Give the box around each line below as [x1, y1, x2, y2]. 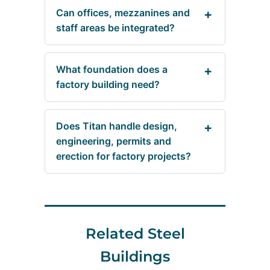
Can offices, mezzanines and [56, 7, 190, 19]
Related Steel [85, 224, 185, 242]
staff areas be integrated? [56, 22, 175, 34]
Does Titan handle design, [56, 120, 177, 133]
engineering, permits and [56, 135, 171, 148]
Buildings [100, 247, 170, 265]
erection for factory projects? [56, 150, 191, 163]
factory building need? [56, 78, 160, 91]
